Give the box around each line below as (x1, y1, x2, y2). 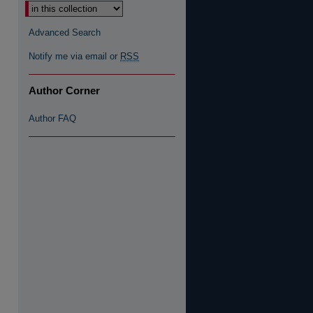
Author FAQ (29, 113, 76, 124)
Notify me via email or (29, 51, 120, 61)
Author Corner (29, 84, 100, 96)
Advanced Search (29, 27, 101, 38)
